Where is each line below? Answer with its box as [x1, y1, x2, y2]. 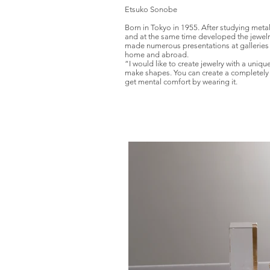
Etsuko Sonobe [125, 5, 177, 14]
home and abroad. [125, 50, 189, 59]
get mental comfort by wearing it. [125, 77, 237, 86]
